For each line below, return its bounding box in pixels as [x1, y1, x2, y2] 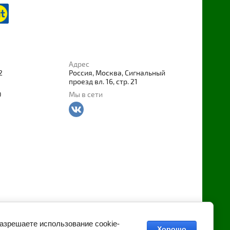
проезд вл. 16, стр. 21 [69, 78, 138, 87]
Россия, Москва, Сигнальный [69, 69, 166, 78]
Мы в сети [69, 90, 103, 100]
